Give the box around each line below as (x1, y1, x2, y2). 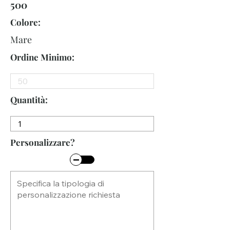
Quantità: (10, 94, 48, 105)
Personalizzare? (10, 137, 75, 148)
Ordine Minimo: (10, 51, 74, 63)
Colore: (10, 16, 41, 28)
